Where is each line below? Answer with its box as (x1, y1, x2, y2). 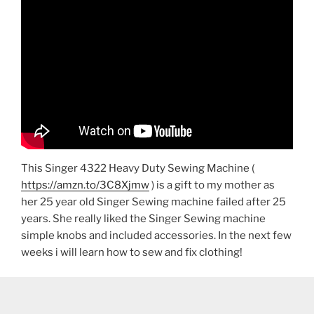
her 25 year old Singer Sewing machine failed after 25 (21, 196, 286, 209)
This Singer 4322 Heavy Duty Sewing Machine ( (21, 162, 254, 175)
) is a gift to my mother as (149, 179, 275, 192)
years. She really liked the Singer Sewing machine (21, 212, 266, 226)
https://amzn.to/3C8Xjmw (21, 179, 149, 192)
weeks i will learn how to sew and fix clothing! (21, 246, 243, 259)
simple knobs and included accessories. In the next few (21, 229, 292, 243)
